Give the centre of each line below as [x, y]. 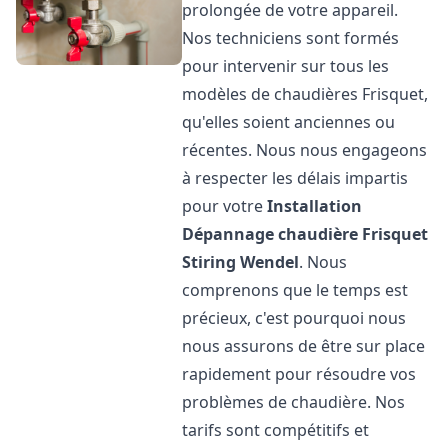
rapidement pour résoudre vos [299, 374]
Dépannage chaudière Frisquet [305, 234]
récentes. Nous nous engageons [305, 150]
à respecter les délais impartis [295, 178]
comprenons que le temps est [295, 290]
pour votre [225, 206]
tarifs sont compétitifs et [276, 430]
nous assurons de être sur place [304, 346]
